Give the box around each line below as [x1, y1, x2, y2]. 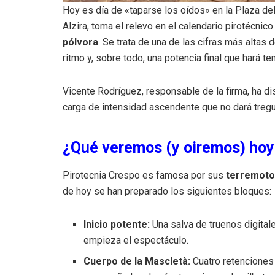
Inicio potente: [83, 218, 150, 230]
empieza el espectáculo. [83, 234, 189, 246]
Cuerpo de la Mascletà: [83, 255, 191, 267]
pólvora [63, 36, 98, 48]
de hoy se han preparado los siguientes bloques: [63, 185, 271, 197]
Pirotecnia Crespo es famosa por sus [63, 169, 226, 181]
